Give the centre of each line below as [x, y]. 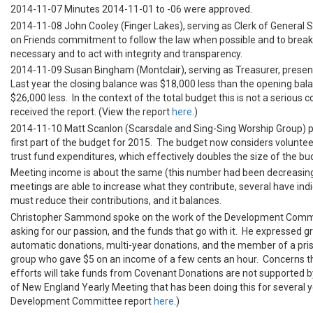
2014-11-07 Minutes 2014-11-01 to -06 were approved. [131, 9]
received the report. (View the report [91, 112]
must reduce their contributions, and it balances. [116, 201]
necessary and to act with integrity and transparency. [126, 53]
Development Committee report [82, 301]
